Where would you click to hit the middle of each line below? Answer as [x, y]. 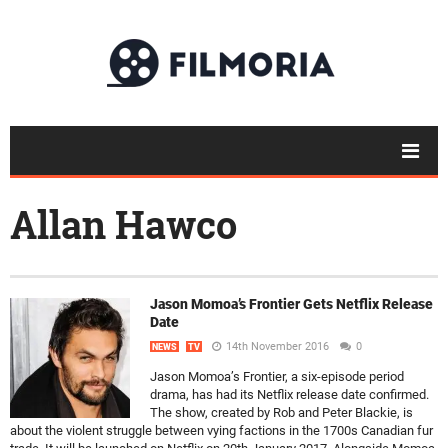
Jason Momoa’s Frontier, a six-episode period [277, 376]
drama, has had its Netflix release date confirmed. [289, 394]
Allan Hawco [123, 224]
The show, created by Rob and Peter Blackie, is [281, 412]
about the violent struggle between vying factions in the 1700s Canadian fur [221, 430]
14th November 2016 [277, 346]
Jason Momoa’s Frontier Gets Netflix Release [291, 304]
